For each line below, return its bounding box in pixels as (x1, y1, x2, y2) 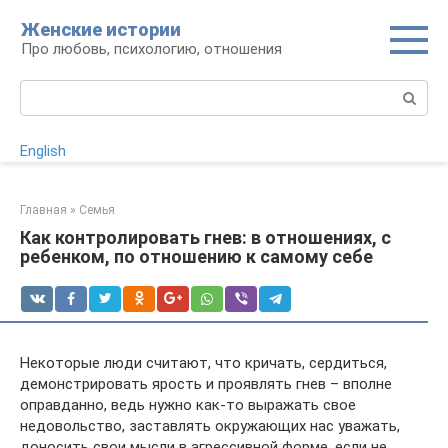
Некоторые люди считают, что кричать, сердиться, (20, 354, 387, 372)
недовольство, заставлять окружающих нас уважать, (20, 417, 400, 435)
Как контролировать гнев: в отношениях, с (20, 227, 391, 248)
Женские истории (21, 19, 181, 40)
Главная (20, 203, 67, 217)
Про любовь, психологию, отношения (21, 40, 282, 58)
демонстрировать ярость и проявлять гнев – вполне (20, 375, 392, 393)
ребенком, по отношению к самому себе (20, 246, 373, 267)
